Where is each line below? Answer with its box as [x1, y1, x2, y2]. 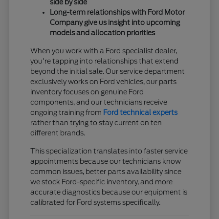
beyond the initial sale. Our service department [30, 67, 185, 75]
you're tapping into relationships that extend [30, 57, 179, 65]
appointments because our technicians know [30, 157, 181, 165]
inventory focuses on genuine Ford [30, 88, 144, 96]
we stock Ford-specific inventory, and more [30, 177, 173, 186]
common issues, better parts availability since [30, 167, 182, 175]
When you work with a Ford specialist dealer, [30, 46, 177, 55]
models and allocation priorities [50, 28, 155, 37]
